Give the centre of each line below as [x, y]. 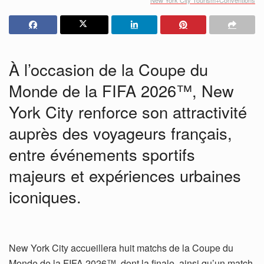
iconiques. [45, 197]
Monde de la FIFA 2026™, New [121, 91]
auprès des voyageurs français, [121, 133]
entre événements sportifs [102, 154]
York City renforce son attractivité [128, 112]
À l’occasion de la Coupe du [108, 70]
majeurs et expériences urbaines [125, 176]
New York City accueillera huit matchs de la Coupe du [121, 248]
